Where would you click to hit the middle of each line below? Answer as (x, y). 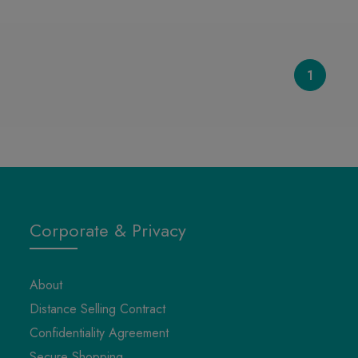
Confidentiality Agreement (99, 332)
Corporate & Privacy (107, 230)
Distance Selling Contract (97, 308)
